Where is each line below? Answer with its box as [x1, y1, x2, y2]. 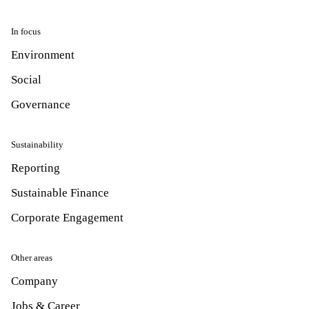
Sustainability [11, 139, 63, 150]
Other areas [11, 252, 52, 263]
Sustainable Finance [11, 186, 109, 199]
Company [11, 274, 58, 288]
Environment [11, 48, 74, 61]
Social [11, 72, 41, 86]
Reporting [11, 161, 60, 175]
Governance [11, 97, 70, 111]
